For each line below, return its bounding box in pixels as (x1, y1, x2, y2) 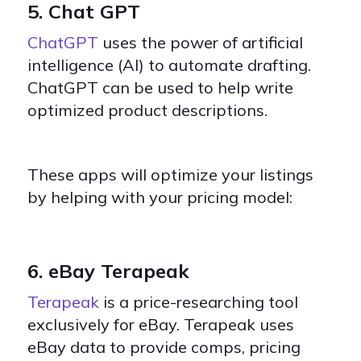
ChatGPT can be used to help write (27, 77, 293, 98)
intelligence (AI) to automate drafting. (27, 54, 311, 75)
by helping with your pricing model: (27, 186, 293, 207)
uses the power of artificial (98, 31, 303, 52)
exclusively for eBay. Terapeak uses (27, 313, 294, 334)
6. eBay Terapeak (27, 258, 195, 283)
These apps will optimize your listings (27, 164, 313, 185)
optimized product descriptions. (27, 99, 272, 120)
